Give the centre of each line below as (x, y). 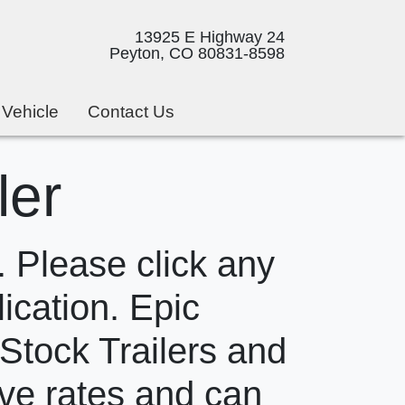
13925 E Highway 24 (210, 37)
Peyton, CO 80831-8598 (197, 53)
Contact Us (132, 112)
